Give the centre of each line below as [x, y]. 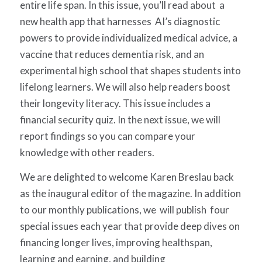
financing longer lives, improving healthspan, [116, 243]
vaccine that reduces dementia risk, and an [112, 54]
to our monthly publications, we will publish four [124, 210]
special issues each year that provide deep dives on [130, 226]
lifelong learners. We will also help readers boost [125, 87]
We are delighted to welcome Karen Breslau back [127, 177]
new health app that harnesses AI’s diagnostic [120, 21]
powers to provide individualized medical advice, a [128, 37]
